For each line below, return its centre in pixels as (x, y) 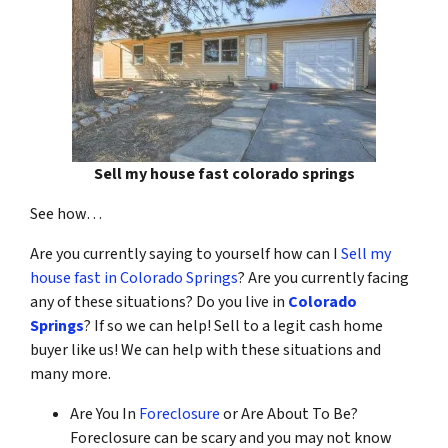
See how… (66, 213)
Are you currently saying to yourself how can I (185, 253)
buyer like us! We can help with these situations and (205, 349)
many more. (70, 373)
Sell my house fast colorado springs (224, 173)
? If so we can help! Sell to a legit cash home (233, 325)
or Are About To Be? (289, 413)
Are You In (104, 413)
